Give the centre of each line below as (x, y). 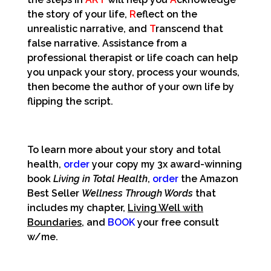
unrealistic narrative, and (88, 28)
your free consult (177, 222)
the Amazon (208, 178)
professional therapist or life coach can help (132, 57)
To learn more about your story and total (124, 149)
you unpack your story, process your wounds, (133, 72)
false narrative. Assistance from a (107, 43)
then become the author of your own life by (131, 87)
